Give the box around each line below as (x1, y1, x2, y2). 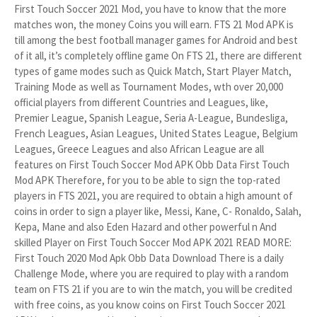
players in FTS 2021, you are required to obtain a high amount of (14, 189, 293, 202)
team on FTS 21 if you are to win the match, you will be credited (14, 282, 292, 296)
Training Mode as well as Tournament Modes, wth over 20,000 (14, 80, 283, 93)
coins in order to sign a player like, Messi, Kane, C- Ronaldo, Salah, (14, 204, 301, 218)
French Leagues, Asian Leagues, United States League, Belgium (14, 127, 298, 140)
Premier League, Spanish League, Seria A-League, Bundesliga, (14, 111, 288, 125)
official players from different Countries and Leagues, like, (14, 96, 268, 109)
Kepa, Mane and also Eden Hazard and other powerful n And (14, 220, 277, 234)
